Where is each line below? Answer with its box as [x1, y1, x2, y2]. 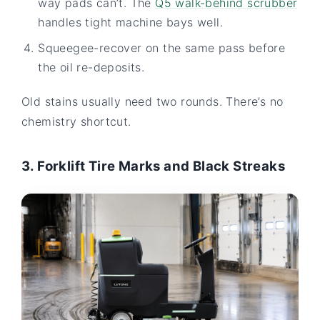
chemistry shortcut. [21, 114, 131, 129]
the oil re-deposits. [38, 59, 145, 74]
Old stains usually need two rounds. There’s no [21, 94, 284, 109]
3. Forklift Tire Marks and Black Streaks [21, 157, 285, 174]
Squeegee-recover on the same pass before [38, 40, 286, 55]
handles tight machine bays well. [38, 14, 223, 29]
